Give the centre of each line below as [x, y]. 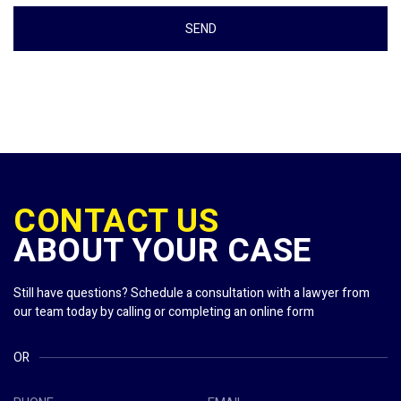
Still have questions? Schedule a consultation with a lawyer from [192, 294]
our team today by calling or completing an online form [164, 312]
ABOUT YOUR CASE [162, 252]
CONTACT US [116, 222]
